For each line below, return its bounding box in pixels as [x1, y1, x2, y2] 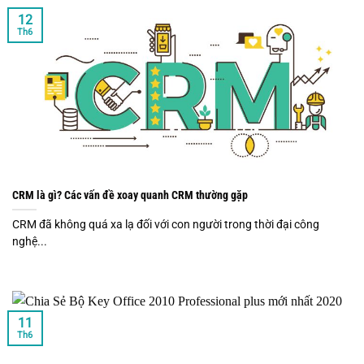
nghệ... [12, 234, 47, 248]
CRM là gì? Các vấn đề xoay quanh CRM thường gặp [12, 188, 248, 201]
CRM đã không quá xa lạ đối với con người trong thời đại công [12, 217, 319, 231]
